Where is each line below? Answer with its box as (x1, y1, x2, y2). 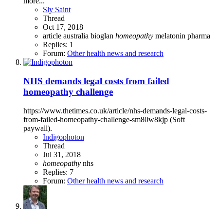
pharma (187, 32, 210, 40)
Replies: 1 (43, 40, 73, 49)
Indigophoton (43, 132, 84, 141)
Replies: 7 (43, 167, 73, 176)
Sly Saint (43, 5, 71, 14)
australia (63, 32, 91, 40)
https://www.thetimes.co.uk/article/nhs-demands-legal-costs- (23, 106, 207, 115)
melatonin (155, 32, 187, 40)
